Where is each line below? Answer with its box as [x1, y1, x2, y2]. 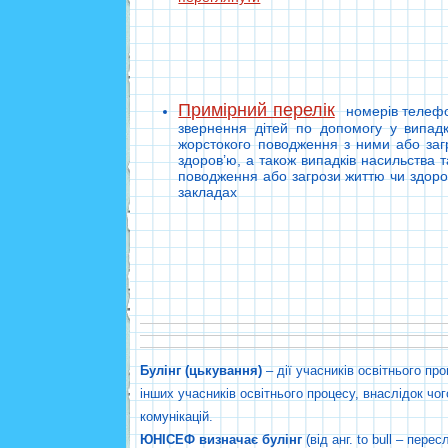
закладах [178, 184, 238, 200]
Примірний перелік [178, 100, 335, 121]
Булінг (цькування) [140, 363, 266, 379]
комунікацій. [140, 409, 217, 425]
